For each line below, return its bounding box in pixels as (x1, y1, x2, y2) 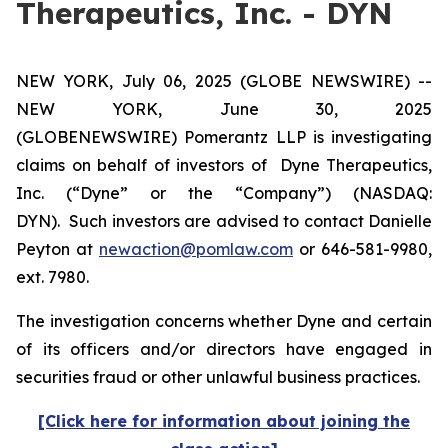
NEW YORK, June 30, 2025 (16, 99, 432, 119)
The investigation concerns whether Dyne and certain (16, 311, 432, 331)
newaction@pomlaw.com (99, 239, 293, 259)
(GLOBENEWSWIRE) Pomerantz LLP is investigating (16, 127, 432, 147)
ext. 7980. (16, 267, 89, 287)
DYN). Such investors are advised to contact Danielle (16, 211, 432, 231)
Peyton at (16, 239, 99, 259)
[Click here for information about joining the (38, 411, 410, 431)
